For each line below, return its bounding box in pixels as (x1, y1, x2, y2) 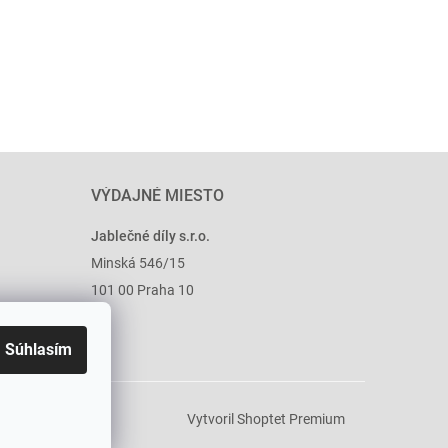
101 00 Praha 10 (90, 281, 194, 298)
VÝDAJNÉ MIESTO (90, 185, 224, 205)
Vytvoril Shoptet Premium (187, 411, 345, 428)
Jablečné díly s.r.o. (90, 227, 210, 244)
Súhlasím (5, 340, 72, 359)
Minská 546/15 (90, 254, 185, 271)
